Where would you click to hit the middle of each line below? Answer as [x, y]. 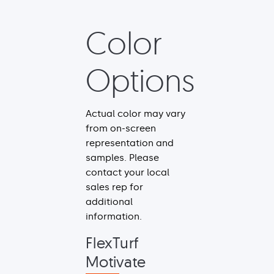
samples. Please [122, 157]
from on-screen [121, 128]
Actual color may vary [135, 113]
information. [114, 216]
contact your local [128, 172]
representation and [130, 143]
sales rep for [114, 187]
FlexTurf [112, 242]
